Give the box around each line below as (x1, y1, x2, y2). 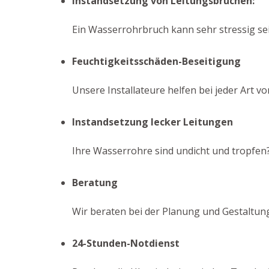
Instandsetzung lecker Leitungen (72, 115, 233, 128)
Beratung (72, 176, 118, 189)
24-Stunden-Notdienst (72, 237, 180, 250)
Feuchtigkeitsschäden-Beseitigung (72, 55, 241, 68)
